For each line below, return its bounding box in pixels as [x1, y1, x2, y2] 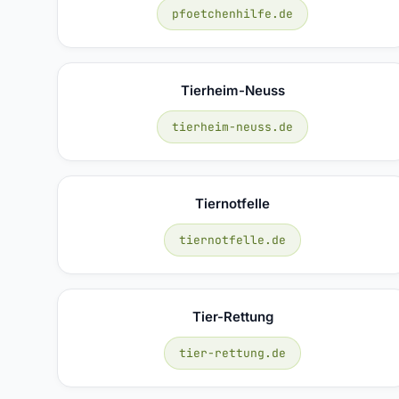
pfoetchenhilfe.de [172, 5, 294, 21]
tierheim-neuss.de [172, 118, 294, 134]
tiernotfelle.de [179, 232, 287, 248]
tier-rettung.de [179, 345, 287, 361]
